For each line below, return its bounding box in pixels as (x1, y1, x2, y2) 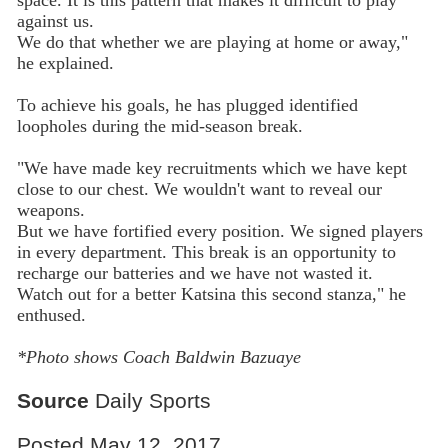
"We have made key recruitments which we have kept (16, 157, 407, 178)
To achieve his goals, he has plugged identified (16, 94, 358, 115)
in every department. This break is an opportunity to (16, 241, 396, 262)
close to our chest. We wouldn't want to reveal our (16, 178, 382, 199)
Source (16, 388, 89, 412)
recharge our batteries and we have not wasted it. (16, 262, 373, 283)
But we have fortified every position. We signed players (16, 220, 423, 241)
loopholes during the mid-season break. (16, 115, 303, 136)
